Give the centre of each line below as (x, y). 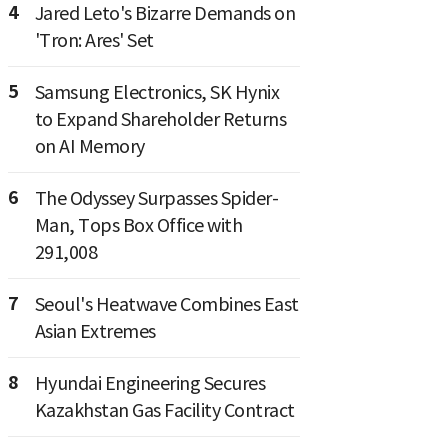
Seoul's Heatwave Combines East (166, 304)
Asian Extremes (95, 331)
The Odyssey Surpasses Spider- (156, 198)
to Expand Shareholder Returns (160, 119)
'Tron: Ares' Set (94, 40)
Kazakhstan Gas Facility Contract (164, 410)
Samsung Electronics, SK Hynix (156, 92)
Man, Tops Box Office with (138, 225)
